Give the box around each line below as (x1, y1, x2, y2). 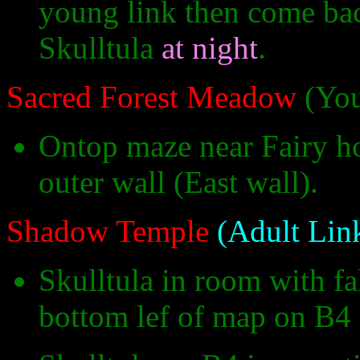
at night (162, 31, 258, 66)
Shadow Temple (6, 214, 209, 249)
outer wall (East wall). (39, 165, 318, 200)
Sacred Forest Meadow (6, 80, 297, 115)
